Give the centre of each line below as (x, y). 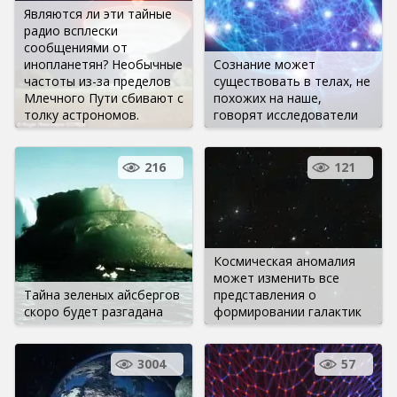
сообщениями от (76, 47)
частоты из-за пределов (97, 81)
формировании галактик (288, 311)
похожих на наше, (268, 97)
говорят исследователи (286, 114)
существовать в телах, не (292, 81)
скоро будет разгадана (93, 311)
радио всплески (71, 30)
